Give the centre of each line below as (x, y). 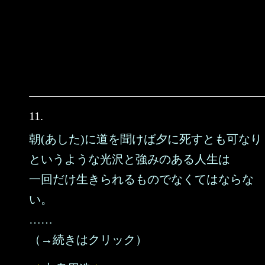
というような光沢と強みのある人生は (130, 159)
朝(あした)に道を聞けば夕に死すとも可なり (146, 139)
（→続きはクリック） (88, 240)
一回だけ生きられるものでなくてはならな (141, 179)
